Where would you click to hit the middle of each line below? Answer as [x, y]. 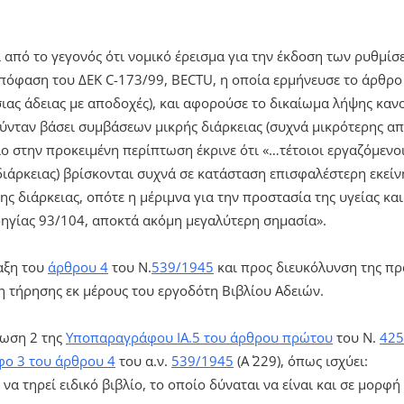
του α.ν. [143, 360]
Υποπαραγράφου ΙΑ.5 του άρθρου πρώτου [199, 337]
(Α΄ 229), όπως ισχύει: [301, 360]
